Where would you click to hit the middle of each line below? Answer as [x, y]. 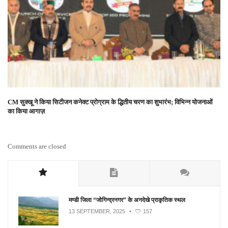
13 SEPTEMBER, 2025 [97, 211]
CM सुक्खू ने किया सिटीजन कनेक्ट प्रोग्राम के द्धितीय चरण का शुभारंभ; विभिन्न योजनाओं [110, 102]
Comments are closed [37, 146]
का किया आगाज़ [26, 111]
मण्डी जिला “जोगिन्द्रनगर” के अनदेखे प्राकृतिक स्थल [127, 200]
